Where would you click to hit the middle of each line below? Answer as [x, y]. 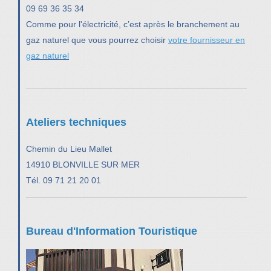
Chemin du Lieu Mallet [69, 149]
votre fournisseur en [207, 40]
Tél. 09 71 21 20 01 [64, 180]
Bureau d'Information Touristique [112, 231]
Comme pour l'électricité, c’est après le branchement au [133, 24]
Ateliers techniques [76, 122]
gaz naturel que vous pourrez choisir [97, 40]
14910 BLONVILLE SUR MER [83, 164]
